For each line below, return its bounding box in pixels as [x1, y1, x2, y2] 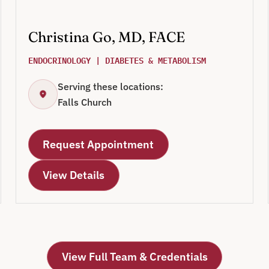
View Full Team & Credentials [61, 250, 208, 264]
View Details [43, 168, 105, 183]
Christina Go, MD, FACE [28, 28, 185, 46]
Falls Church [57, 96, 112, 109]
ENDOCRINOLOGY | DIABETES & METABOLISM [28, 53, 206, 67]
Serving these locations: [57, 80, 163, 93]
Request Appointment [43, 137, 154, 151]
